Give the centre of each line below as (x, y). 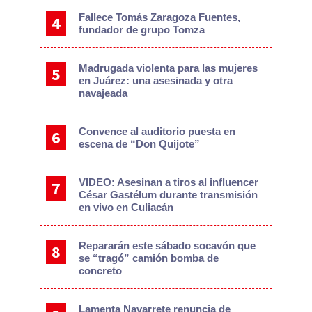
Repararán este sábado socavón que (167, 245)
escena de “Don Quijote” (140, 143)
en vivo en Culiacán (126, 207)
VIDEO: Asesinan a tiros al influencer (169, 182)
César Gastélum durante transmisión (169, 194)
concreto (101, 270)
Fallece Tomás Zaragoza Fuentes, (160, 17)
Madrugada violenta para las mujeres (169, 68)
